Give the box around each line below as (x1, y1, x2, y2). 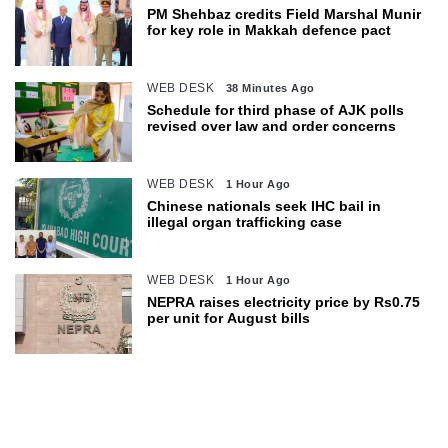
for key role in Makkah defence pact (147, 21, 392, 38)
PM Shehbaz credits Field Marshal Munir (147, 5, 422, 22)
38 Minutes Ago (225, 81, 315, 94)
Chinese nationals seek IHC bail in (147, 197, 382, 214)
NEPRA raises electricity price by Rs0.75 (147, 293, 421, 310)
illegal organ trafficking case (147, 213, 343, 230)
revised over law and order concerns (147, 117, 397, 134)
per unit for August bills (147, 309, 311, 326)
